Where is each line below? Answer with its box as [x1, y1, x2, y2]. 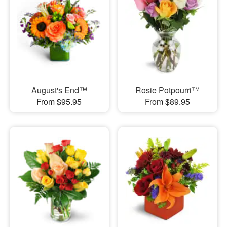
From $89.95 [145, 96, 191, 108]
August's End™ [31, 84, 87, 96]
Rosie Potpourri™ [135, 84, 200, 96]
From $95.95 [36, 96, 82, 108]
